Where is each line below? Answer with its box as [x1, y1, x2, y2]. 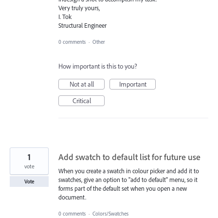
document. [58, 193, 86, 201]
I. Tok [58, 12, 72, 20]
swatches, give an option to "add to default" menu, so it [58, 175, 198, 183]
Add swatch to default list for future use [58, 151, 200, 163]
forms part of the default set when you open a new [58, 184, 187, 192]
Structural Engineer [58, 21, 107, 29]
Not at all [69, 79, 94, 89]
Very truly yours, [58, 3, 100, 12]
